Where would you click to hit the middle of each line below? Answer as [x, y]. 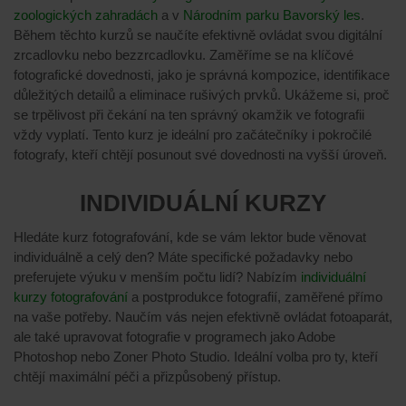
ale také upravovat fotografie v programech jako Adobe [174, 337]
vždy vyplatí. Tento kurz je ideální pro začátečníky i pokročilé [193, 134]
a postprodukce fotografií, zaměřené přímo [255, 297]
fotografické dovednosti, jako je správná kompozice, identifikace [202, 74]
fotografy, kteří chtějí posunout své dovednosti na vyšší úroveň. [200, 154]
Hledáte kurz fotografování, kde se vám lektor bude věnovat [190, 237]
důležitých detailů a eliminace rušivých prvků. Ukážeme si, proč [202, 94]
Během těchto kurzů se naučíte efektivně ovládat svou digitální [198, 34]
